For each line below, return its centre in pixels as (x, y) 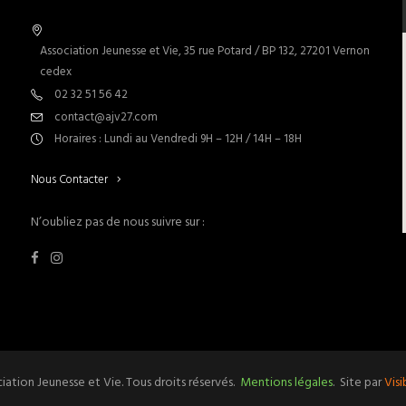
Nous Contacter (69, 179)
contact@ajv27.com (106, 118)
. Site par (358, 382)
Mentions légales (286, 382)
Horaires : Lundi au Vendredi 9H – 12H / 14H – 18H (178, 139)
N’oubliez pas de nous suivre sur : (117, 222)
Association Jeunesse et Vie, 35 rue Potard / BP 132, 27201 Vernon (204, 51)
